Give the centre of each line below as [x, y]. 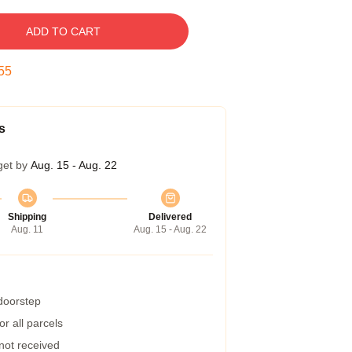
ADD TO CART [63, 31]
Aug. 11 [27, 229]
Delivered [170, 217]
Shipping [27, 217]
